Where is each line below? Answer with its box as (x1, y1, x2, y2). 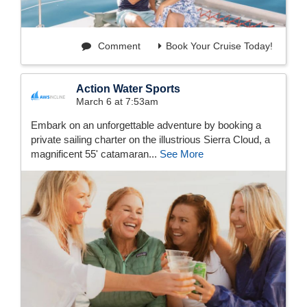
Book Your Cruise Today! (166, 40, 273, 51)
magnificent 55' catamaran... (31, 147, 160, 160)
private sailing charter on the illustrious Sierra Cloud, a (31, 133, 270, 145)
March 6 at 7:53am (76, 95, 158, 107)
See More (160, 147, 204, 160)
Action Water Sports (76, 82, 180, 95)
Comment (95, 40, 140, 51)
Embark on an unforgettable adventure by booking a (31, 119, 261, 131)
